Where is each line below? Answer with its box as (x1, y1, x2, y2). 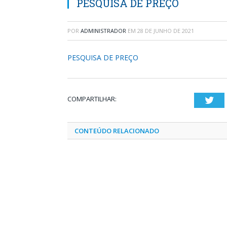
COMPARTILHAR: (67, 94, 117, 103)
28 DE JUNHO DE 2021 (137, 27, 194, 34)
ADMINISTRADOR (81, 27, 126, 34)
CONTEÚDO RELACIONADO (74, 126, 159, 135)
